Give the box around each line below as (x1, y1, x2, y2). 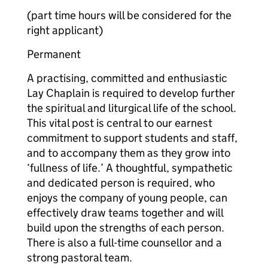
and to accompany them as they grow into (27, 146, 230, 160)
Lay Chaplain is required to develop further (27, 86, 235, 100)
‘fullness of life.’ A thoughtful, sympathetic (27, 161, 233, 175)
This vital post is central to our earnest (27, 116, 212, 130)
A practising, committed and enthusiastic (27, 71, 227, 85)
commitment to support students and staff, (27, 131, 237, 145)
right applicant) (27, 23, 103, 37)
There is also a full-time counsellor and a (27, 236, 222, 249)
